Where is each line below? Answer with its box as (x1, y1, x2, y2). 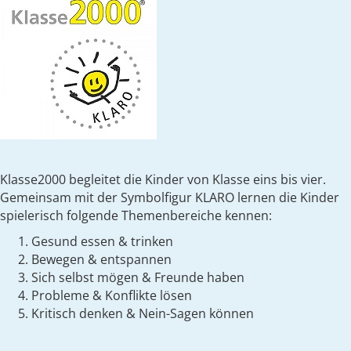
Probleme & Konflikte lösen (31, 286, 192, 304)
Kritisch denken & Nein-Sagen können (31, 304, 254, 322)
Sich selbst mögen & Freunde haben (31, 268, 244, 286)
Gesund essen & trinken (31, 232, 173, 250)
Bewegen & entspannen (31, 250, 172, 268)
